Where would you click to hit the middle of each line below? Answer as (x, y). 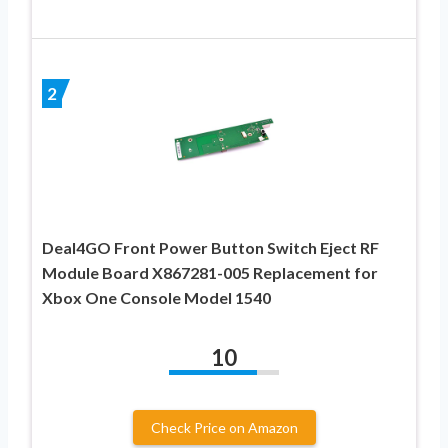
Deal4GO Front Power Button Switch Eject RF (210, 247)
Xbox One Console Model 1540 (156, 297)
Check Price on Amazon (224, 427)
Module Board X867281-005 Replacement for (210, 272)
